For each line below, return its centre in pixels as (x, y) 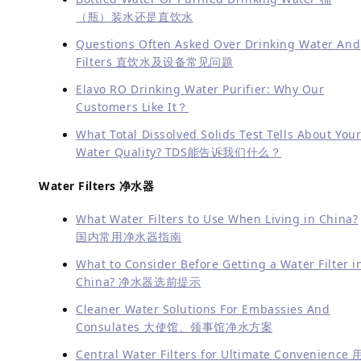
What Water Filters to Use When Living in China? (217, 218)
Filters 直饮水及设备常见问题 (155, 62)
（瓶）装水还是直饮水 (135, 17)
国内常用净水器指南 (129, 236)
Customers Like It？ (133, 107)
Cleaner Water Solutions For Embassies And (203, 309)
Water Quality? (119, 152)
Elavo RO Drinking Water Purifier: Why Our (200, 89)
